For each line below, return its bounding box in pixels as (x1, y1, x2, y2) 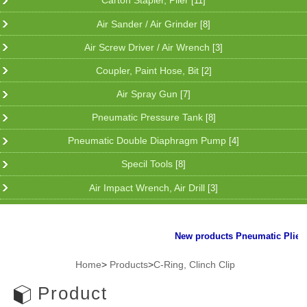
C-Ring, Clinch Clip (153, 259, 235, 271)
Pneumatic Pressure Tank (91, 112, 206, 123)
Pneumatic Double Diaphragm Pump (68, 135, 229, 147)
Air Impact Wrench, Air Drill (89, 182, 208, 193)
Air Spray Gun (116, 88, 180, 99)
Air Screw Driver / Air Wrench (84, 41, 212, 53)
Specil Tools (121, 158, 175, 170)
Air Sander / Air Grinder (97, 18, 200, 29)
